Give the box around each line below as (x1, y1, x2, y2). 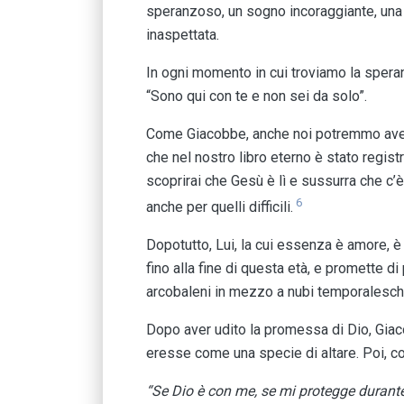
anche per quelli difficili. (146, 197, 293, 216)
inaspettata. (146, 25, 219, 43)
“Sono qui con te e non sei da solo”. (146, 87, 367, 105)
